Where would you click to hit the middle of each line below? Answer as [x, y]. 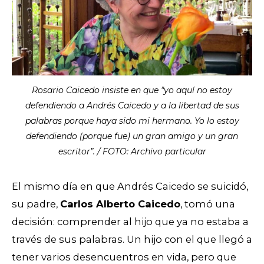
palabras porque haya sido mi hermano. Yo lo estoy [132, 121]
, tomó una [208, 204]
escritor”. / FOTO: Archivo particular [132, 151]
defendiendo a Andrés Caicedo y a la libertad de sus [132, 105]
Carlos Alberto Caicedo [120, 204]
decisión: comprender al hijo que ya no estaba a [130, 221]
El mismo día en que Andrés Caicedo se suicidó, [130, 186]
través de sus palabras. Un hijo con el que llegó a [132, 239]
